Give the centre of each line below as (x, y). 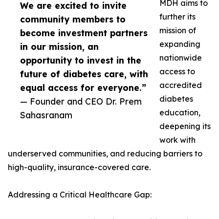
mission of (178, 31)
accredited (181, 85)
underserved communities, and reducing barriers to (105, 154)
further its (177, 17)
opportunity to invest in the (81, 60)
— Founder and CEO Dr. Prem (81, 101)
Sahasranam (46, 115)
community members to (73, 19)
